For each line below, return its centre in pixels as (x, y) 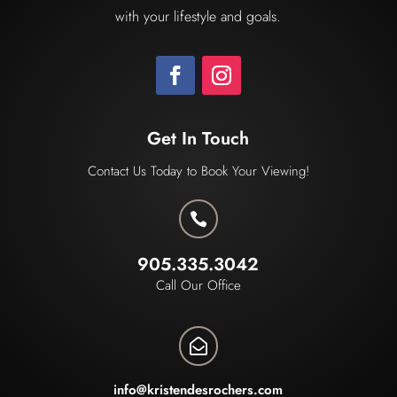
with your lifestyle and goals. (198, 16)
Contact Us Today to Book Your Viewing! (198, 171)
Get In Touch (198, 138)
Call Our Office (198, 285)
